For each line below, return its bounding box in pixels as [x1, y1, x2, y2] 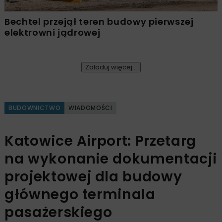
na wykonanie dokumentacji [4, 149, 217, 168]
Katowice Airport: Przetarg [4, 131, 196, 151]
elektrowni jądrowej [4, 26, 101, 39]
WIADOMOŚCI [68, 103, 112, 112]
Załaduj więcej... [85, 62, 137, 72]
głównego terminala [4, 184, 156, 204]
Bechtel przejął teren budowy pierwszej [4, 15, 194, 28]
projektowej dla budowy [4, 166, 182, 186]
